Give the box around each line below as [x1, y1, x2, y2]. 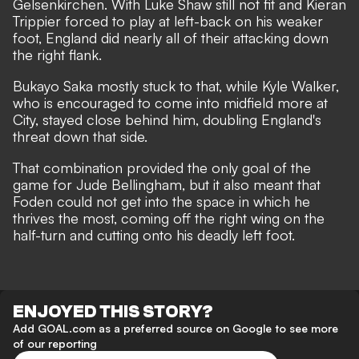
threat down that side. [13, 127, 147, 146]
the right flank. [13, 46, 102, 64]
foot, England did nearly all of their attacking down [13, 29, 329, 47]
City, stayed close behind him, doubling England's [13, 111, 321, 129]
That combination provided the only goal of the [13, 159, 311, 177]
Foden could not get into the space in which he [13, 192, 310, 211]
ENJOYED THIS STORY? [13, 301, 213, 323]
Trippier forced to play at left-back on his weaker [13, 12, 323, 30]
